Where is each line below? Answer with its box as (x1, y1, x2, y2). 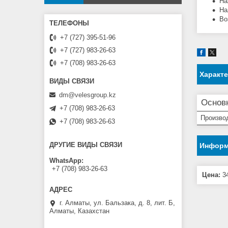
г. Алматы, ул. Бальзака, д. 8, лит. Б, (60, 199, 175, 207)
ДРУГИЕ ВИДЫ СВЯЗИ (49, 140, 122, 149)
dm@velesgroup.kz (59, 91, 116, 99)
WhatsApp (49, 157, 81, 165)
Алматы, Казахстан (49, 207, 109, 215)
